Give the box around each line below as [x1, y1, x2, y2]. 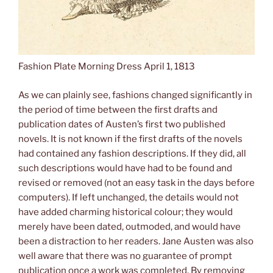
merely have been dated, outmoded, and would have [18, 221, 241, 232]
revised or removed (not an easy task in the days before [18, 177, 255, 188]
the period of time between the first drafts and [18, 104, 218, 115]
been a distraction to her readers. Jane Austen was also [18, 235, 253, 247]
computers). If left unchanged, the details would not [18, 191, 239, 203]
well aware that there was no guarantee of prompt [18, 250, 232, 261]
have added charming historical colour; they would [18, 206, 233, 218]
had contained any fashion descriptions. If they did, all [18, 147, 246, 159]
